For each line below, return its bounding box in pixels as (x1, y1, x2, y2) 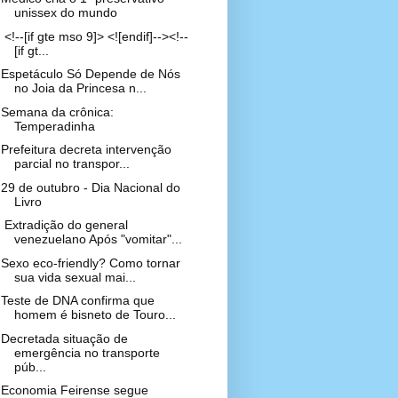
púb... (13, 359, 46, 374)
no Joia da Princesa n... (13, 81, 147, 95)
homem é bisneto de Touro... (13, 307, 176, 322)
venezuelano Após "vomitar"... (13, 232, 182, 246)
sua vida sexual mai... (13, 269, 136, 284)
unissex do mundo (13, 5, 117, 20)
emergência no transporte (13, 345, 160, 360)
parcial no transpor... (13, 156, 130, 171)
